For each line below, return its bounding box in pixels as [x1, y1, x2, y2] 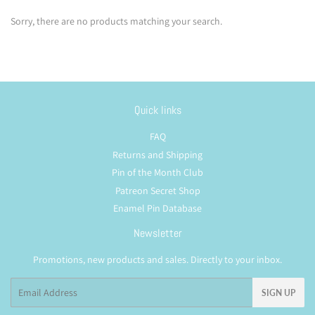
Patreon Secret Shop [115, 184, 200, 197]
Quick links [134, 103, 181, 118]
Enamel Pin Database [113, 202, 202, 215]
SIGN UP [262, 288, 295, 299]
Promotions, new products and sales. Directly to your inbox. [33, 253, 282, 266]
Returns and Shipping [112, 148, 202, 161]
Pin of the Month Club [112, 166, 203, 179]
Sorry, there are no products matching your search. [11, 15, 222, 28]
